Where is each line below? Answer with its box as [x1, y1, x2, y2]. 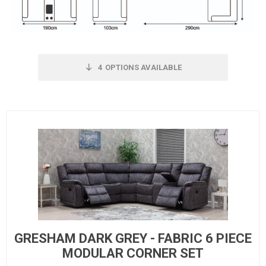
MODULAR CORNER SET [62, 245, 204, 261]
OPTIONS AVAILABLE [104, 62, 182, 72]
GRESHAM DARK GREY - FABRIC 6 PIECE [14, 230, 252, 246]
